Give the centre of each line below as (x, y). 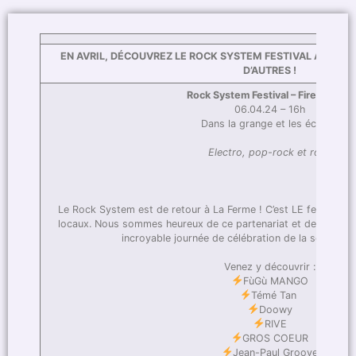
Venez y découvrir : (270, 266)
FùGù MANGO (275, 281)
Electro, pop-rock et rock (270, 152)
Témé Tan (276, 295)
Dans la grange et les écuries (270, 123)
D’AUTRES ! (270, 70)
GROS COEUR (276, 338)
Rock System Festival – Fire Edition (270, 95)
